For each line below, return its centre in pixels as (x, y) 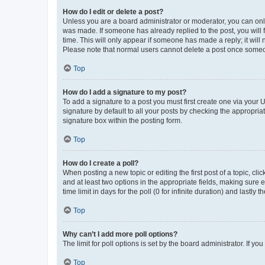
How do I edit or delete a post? (113, 12)
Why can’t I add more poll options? (120, 234)
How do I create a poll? (101, 163)
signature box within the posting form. (122, 120)
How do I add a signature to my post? (125, 92)
